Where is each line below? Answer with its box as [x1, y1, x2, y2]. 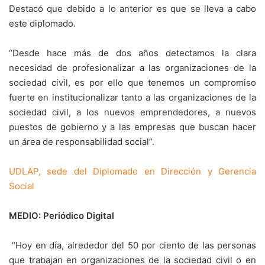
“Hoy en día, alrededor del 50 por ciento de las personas [12, 240, 257, 251]
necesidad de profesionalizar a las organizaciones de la [9, 62, 256, 73]
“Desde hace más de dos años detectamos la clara [9, 47, 256, 59]
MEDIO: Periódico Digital [9, 210, 114, 221]
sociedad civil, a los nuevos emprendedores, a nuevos [9, 106, 256, 118]
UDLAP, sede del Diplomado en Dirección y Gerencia [9, 166, 256, 177]
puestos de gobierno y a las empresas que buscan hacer [9, 121, 256, 132]
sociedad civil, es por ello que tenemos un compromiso [9, 77, 256, 88]
